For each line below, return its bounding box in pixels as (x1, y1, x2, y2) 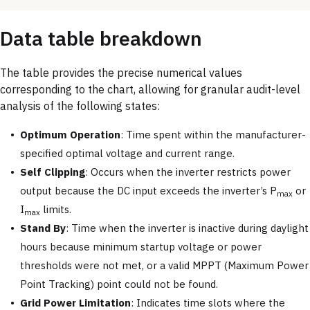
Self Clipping (20, 165, 85, 179)
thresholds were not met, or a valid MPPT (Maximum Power (20, 259, 309, 273)
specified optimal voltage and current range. (20, 147, 235, 161)
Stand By (20, 221, 66, 235)
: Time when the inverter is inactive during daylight (66, 221, 309, 235)
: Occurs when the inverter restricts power (85, 165, 291, 179)
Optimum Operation (20, 128, 120, 142)
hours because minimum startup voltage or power (20, 240, 262, 254)
